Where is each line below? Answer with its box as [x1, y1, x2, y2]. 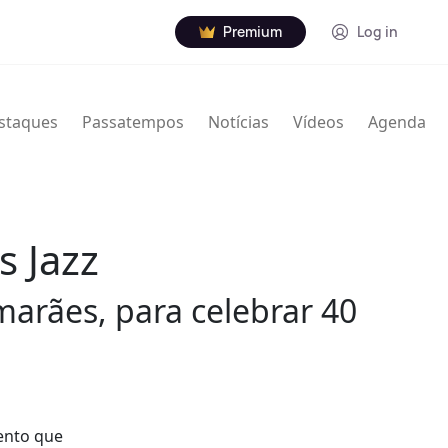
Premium [223, 22, 282, 41]
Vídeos [293, 111, 344, 134]
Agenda [368, 111, 426, 134]
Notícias [208, 111, 269, 134]
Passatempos [82, 111, 184, 134]
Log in [357, 22, 398, 41]
